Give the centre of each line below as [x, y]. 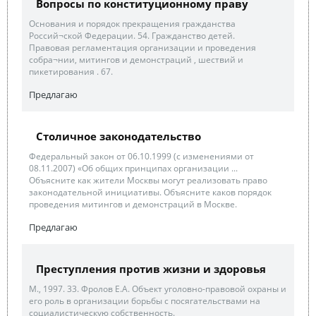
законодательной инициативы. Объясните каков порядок [150, 192]
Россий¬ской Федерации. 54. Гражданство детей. [132, 35]
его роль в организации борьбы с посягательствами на [145, 300]
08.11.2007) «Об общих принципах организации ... [133, 168]
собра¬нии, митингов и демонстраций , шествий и [136, 59]
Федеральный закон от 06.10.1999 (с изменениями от [141, 156]
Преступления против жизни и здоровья [151, 268]
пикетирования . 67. [71, 71]
